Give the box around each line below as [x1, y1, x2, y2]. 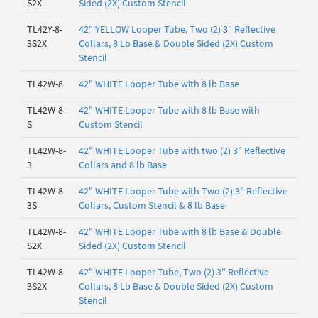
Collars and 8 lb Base [79, 158, 167, 171]
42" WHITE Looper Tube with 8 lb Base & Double [79, 225, 281, 238]
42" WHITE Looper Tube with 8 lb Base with [79, 104, 260, 116]
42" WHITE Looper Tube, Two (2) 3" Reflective [79, 265, 269, 278]
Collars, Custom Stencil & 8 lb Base [79, 199, 225, 212]
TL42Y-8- [27, 23, 62, 35]
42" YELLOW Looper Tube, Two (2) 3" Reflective [79, 23, 275, 35]
